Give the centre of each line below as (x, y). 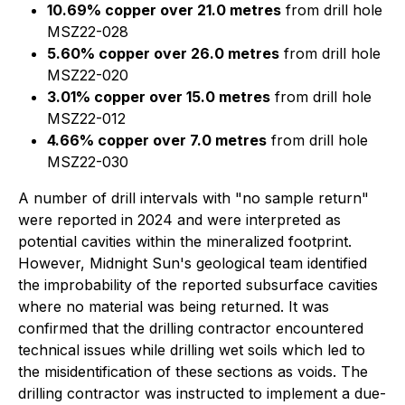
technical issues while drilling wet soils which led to (192, 350)
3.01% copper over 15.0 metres (159, 97)
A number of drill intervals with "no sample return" (193, 198)
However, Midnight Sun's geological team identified (193, 263)
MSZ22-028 (88, 32)
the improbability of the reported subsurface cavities (198, 285)
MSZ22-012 (86, 118)
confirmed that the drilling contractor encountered (191, 328)
